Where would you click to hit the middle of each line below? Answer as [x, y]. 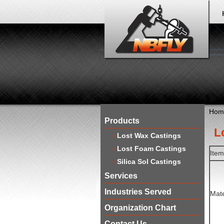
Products [122, 121]
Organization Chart [140, 208]
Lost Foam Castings [151, 148]
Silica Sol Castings [149, 161]
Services [121, 176]
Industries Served [138, 192]
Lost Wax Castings [149, 135]
